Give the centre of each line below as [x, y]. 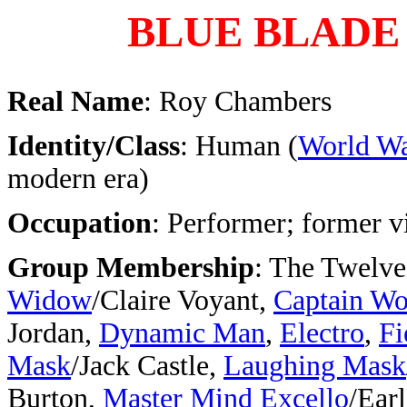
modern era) [78, 179]
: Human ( [239, 146]
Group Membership [131, 268]
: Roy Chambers [238, 101]
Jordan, [53, 333]
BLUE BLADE [263, 32]
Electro [322, 333]
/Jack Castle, [147, 366]
